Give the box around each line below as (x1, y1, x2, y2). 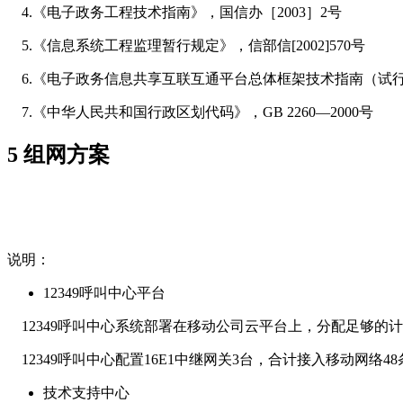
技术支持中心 (43, 384, 130, 400)
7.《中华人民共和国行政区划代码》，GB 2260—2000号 (7, 103, 373, 120)
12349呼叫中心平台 (43, 284, 166, 300)
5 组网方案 (7, 142, 110, 166)
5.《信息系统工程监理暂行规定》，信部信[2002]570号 (7, 37, 365, 53)
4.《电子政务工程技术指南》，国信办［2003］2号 (7, 4, 342, 20)
